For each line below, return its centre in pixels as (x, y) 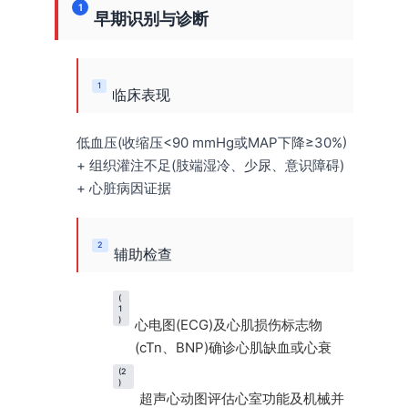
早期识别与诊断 (151, 19)
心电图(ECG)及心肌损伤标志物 (228, 325)
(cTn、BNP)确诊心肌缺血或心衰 (233, 348)
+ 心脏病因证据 (124, 189)
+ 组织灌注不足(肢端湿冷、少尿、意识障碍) (210, 166)
